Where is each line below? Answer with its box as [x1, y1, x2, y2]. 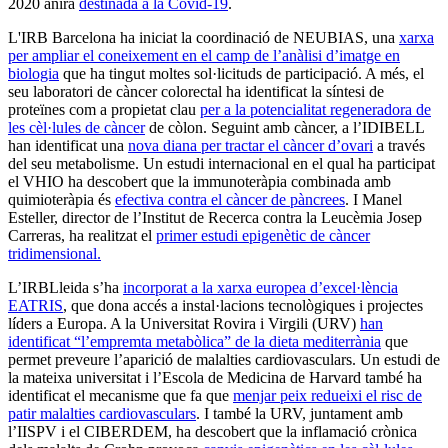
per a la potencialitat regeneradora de [200, 100, 431, 118]
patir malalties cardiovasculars [8, 404, 196, 422]
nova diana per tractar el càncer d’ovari [128, 136, 373, 154]
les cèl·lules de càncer [8, 118, 145, 136]
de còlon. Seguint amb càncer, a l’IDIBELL [145, 118, 424, 136]
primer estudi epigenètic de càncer [156, 226, 370, 244]
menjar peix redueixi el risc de [233, 386, 422, 404]
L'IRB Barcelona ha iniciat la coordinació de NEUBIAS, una [8, 28, 399, 46]
